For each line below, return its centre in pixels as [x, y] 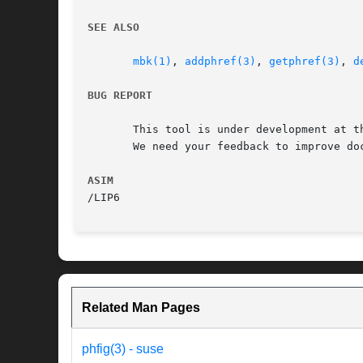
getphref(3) [305, 62]
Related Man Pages [141, 308]
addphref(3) [220, 62]
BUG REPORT [120, 96]
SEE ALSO [113, 28]
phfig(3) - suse [123, 349]
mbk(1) [152, 62]
